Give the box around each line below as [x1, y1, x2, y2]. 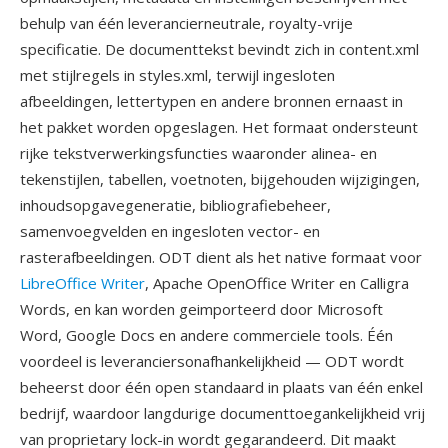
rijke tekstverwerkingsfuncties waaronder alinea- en [20, 143, 377, 163]
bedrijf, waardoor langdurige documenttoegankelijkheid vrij [20, 403, 425, 423]
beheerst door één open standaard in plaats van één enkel [20, 377, 423, 397]
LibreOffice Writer [20, 273, 145, 293]
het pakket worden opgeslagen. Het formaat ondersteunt [20, 117, 418, 137]
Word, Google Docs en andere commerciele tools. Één [20, 325, 393, 345]
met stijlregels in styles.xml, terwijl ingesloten [20, 65, 335, 85]
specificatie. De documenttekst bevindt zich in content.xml [20, 39, 419, 59]
